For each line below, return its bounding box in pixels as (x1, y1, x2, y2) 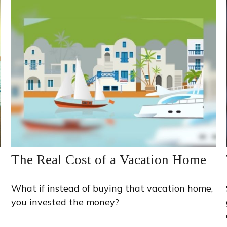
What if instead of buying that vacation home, (11, 182, 213, 194)
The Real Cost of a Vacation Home (11, 152, 207, 167)
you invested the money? (11, 196, 120, 208)
